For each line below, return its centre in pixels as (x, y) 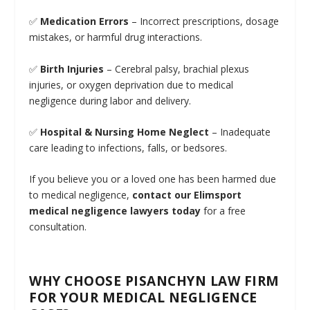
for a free (224, 211)
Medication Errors (85, 21)
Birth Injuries (72, 69)
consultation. (58, 227)
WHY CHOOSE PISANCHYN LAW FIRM (154, 281)
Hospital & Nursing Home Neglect (125, 131)
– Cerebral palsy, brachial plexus (177, 69)
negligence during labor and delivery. (110, 100)
